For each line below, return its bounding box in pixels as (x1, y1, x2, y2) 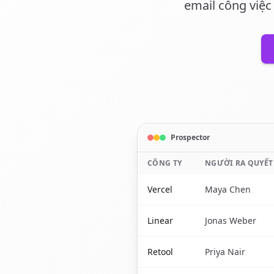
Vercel (147, 183, 172, 195)
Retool (147, 246, 173, 257)
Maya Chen (205, 183, 251, 195)
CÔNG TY (147, 158, 182, 168)
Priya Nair (205, 246, 245, 257)
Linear (147, 215, 173, 226)
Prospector (171, 132, 210, 143)
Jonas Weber (205, 215, 256, 226)
